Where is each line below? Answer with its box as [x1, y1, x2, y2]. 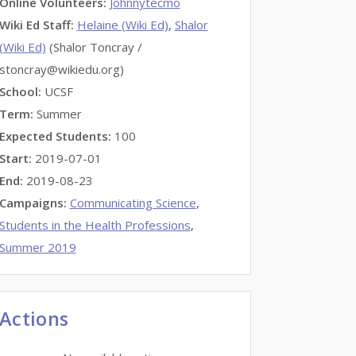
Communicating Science [69, 195, 196, 211]
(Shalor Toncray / [45, 39, 142, 55]
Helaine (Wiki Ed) [76, 17, 168, 33]
